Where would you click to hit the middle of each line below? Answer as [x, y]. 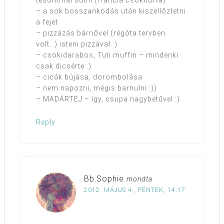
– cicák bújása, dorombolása [89, 77]
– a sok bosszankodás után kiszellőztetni [111, 11]
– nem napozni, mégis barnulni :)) [96, 88]
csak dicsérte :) [64, 66]
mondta [139, 179]
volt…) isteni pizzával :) [77, 44]
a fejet [47, 22]
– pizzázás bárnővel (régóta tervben [101, 33]
